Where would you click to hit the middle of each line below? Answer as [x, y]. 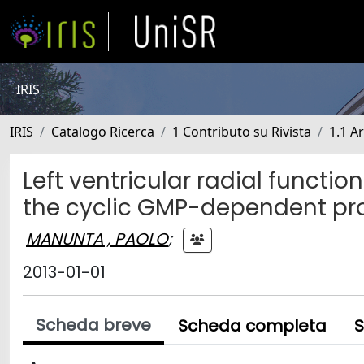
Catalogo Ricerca [103, 132]
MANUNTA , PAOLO [97, 238]
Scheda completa [252, 326]
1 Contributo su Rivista [242, 132]
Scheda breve [93, 325]
